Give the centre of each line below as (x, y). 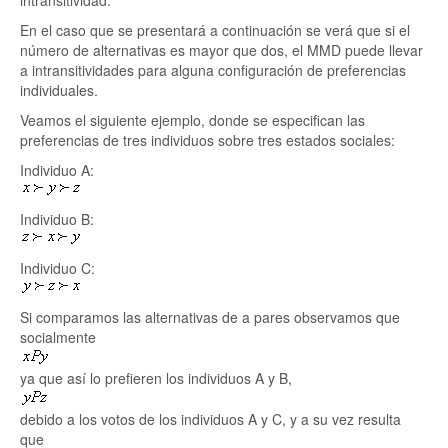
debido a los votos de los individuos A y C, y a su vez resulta (210, 419)
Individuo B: (57, 219)
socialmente (58, 337)
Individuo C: (57, 268)
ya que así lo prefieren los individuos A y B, (156, 378)
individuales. (59, 90)
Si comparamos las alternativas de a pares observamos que (210, 317)
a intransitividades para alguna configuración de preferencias (213, 70)
